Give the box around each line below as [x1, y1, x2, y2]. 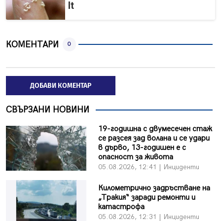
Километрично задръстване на [98, 183, 210, 193]
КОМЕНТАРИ [6, 39, 59, 50]
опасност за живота [98, 152, 173, 162]
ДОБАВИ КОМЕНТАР [30, 81, 91, 90]
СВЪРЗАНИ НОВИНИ [6, 105, 89, 115]
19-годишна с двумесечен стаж [98, 124, 212, 134]
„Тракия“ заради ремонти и [98, 192, 195, 202]
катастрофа [98, 202, 145, 212]
